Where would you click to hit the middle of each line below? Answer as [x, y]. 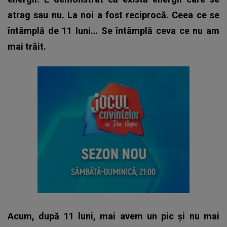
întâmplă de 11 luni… [54, 30]
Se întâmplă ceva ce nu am [160, 30]
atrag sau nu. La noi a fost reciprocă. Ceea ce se [113, 15]
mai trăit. [27, 46]
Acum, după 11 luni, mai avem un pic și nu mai [113, 216]
